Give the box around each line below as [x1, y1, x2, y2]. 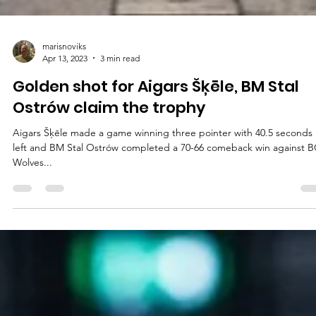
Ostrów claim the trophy [13, 240, 205, 262]
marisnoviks [42, 184, 86, 195]
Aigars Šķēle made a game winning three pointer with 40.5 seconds [13, 269, 312, 283]
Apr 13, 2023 [42, 196, 87, 207]
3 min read [100, 196, 140, 207]
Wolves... [13, 299, 52, 312]
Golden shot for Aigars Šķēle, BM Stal [13, 219, 299, 241]
